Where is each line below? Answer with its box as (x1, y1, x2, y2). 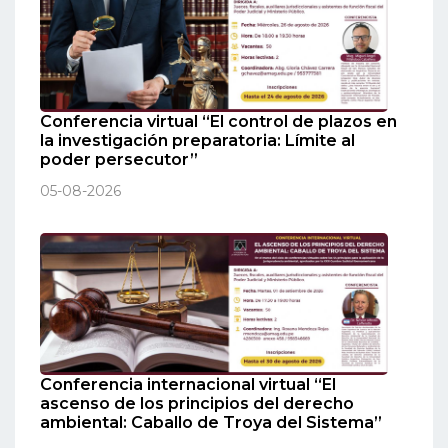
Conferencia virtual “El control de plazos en (40, 111, 397, 131)
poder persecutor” (40, 149, 198, 169)
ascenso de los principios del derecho (40, 394, 354, 414)
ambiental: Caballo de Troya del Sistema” (40, 413, 382, 433)
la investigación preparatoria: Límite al (40, 130, 355, 150)
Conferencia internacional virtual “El (40, 375, 336, 395)
